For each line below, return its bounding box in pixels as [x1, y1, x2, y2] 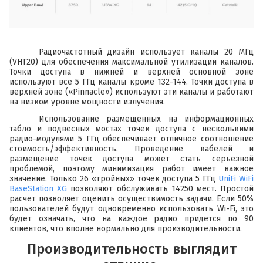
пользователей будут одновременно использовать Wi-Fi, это [9, 204, 254, 214]
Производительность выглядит [26, 241, 237, 258]
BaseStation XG [9, 184, 68, 194]
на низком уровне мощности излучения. [9, 97, 165, 107]
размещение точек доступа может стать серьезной [9, 154, 254, 164]
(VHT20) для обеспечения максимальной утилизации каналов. [9, 57, 254, 68]
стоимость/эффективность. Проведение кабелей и [9, 144, 254, 154]
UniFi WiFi [218, 174, 254, 184]
